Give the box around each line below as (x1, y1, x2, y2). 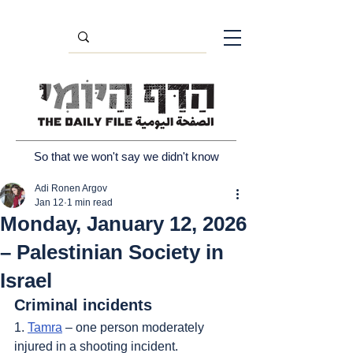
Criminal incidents (14, 296, 152, 314)
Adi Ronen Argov (35, 183, 107, 194)
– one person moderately (62, 321, 207, 334)
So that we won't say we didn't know (33, 150, 219, 163)
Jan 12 (35, 197, 64, 208)
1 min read (67, 197, 113, 208)
